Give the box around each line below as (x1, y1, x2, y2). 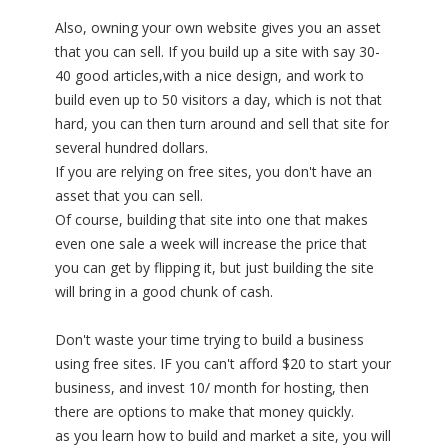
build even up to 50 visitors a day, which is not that (55, 90, 382, 110)
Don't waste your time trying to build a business (55, 330, 364, 350)
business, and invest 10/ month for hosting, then (55, 378, 369, 398)
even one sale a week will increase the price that (55, 234, 367, 254)
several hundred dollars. (55, 138, 208, 158)
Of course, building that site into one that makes (55, 210, 368, 230)
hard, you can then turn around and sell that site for (55, 114, 389, 134)
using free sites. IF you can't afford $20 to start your (55, 354, 391, 374)
